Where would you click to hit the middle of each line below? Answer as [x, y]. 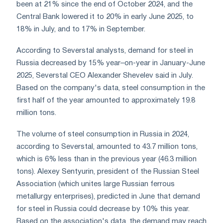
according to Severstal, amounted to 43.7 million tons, [107, 147]
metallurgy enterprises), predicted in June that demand [108, 197]
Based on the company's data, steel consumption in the [111, 88]
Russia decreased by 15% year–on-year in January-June [111, 63]
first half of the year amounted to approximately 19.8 [106, 101]
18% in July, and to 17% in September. [81, 30]
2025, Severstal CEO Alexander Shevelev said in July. [105, 76]
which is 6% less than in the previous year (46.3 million [107, 160]
